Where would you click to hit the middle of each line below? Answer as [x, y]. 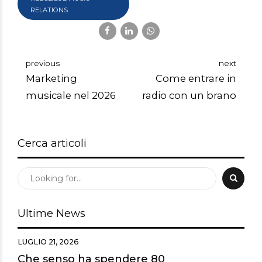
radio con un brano [189, 95]
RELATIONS [49, 10]
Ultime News [51, 213]
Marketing [51, 78]
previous [43, 63]
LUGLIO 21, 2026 [48, 242]
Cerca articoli [52, 143]
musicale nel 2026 [71, 95]
